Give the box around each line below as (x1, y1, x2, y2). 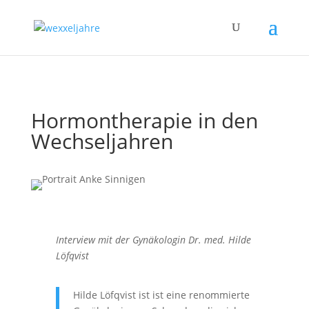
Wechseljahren (30, 127, 173, 155)
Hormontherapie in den (30, 106, 258, 134)
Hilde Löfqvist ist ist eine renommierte (72, 288, 250, 301)
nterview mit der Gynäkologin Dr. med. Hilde (58, 233, 251, 246)
